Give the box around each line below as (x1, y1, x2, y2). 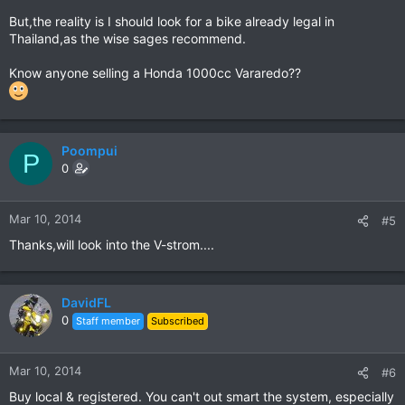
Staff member (76, 315, 140, 327)
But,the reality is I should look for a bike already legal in (9, 14, 334, 29)
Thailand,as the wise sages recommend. (9, 31, 246, 46)
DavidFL (61, 295, 111, 310)
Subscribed (151, 315, 204, 327)
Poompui (61, 143, 118, 158)
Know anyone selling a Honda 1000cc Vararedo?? (9, 65, 301, 80)
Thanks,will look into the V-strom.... (9, 237, 214, 252)
